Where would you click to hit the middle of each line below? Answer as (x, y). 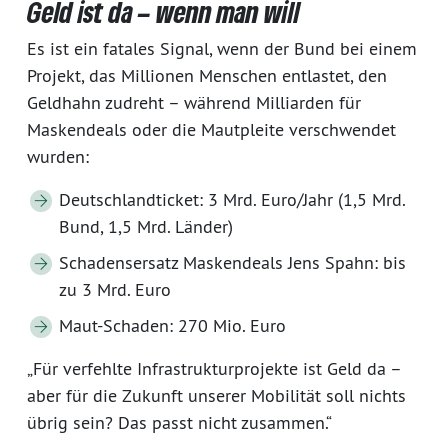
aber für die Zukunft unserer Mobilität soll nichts (216, 395)
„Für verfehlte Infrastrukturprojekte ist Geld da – (214, 368)
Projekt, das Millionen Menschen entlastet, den (207, 75)
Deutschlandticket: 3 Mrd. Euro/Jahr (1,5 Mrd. (232, 199)
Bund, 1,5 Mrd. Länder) (146, 226)
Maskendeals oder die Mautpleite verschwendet (211, 129)
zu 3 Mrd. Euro (115, 289)
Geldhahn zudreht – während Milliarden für (194, 102)
